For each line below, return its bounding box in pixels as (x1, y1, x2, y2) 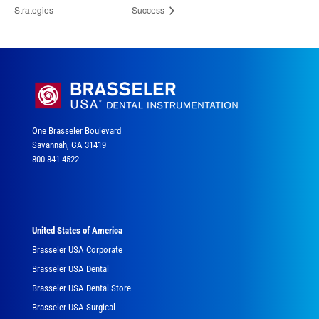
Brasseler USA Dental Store (31, 282, 131, 293)
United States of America (31, 224, 122, 236)
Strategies (14, 4, 53, 16)
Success (131, 4, 167, 16)
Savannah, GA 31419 (31, 140, 106, 151)
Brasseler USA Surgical (31, 301, 115, 313)
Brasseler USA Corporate (31, 244, 122, 255)
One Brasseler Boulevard (31, 125, 121, 137)
